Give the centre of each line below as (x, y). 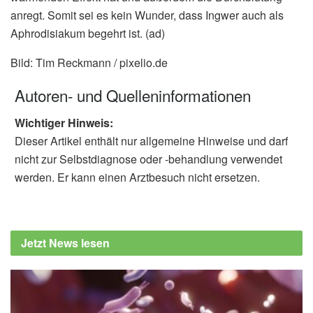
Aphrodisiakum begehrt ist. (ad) (88, 33)
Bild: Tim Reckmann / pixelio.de (89, 62)
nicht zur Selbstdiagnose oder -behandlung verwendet (148, 159)
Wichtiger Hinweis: (64, 122)
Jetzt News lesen (65, 242)
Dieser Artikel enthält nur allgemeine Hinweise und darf (151, 140)
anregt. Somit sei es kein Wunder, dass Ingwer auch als (147, 15)
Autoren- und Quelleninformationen (133, 95)
